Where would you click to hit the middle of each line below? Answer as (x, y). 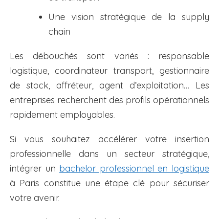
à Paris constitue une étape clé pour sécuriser (109, 183)
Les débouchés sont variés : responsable (109, 56)
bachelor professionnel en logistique (134, 169)
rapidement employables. (62, 115)
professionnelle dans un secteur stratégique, (109, 154)
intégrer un (35, 169)
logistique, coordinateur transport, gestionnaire (109, 71)
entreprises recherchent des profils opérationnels (109, 100)
